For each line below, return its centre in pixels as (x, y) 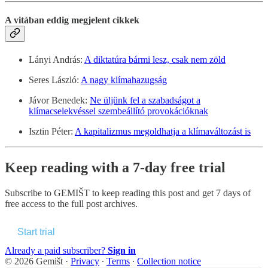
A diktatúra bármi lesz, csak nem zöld (155, 60)
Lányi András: (57, 60)
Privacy (85, 261)
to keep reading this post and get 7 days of (170, 193)
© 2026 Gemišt (34, 261)
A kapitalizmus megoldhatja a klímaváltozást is (163, 132)
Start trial (36, 232)
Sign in (122, 251)
